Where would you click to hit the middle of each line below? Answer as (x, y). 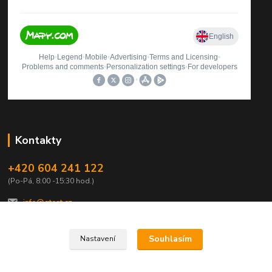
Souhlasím (170, 239)
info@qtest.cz (47, 203)
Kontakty (38, 141)
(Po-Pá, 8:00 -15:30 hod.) (51, 181)
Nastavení (98, 239)
